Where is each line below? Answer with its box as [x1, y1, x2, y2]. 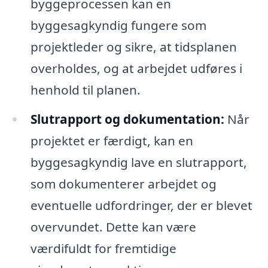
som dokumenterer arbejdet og [30, 175, 217, 193]
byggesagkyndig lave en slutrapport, [30, 154, 247, 171]
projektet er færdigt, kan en [30, 132, 193, 150]
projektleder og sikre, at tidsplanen [30, 38, 237, 55]
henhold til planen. [30, 81, 141, 98]
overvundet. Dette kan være [30, 218, 196, 236]
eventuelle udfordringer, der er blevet [30, 197, 252, 214]
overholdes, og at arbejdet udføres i [30, 59, 242, 77]
